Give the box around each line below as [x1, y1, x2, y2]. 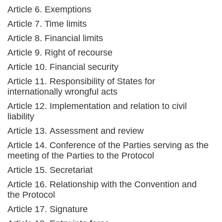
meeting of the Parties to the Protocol [7, 151, 154, 161]
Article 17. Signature [7, 204, 88, 214]
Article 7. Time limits [7, 19, 87, 29]
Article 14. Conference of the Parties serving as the [7, 140, 209, 150]
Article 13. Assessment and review [7, 126, 144, 136]
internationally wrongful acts [7, 87, 117, 97]
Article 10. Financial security [7, 62, 118, 72]
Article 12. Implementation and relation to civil [7, 101, 187, 111]
